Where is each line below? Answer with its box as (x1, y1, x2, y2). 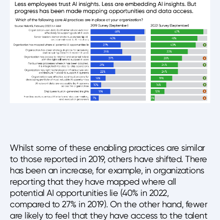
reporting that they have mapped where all (10, 176, 176, 187)
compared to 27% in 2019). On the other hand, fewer (10, 198, 207, 209)
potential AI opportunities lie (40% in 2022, (10, 187, 168, 198)
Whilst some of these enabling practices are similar (10, 142, 205, 153)
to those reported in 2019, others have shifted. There (10, 153, 207, 164)
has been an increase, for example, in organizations (10, 165, 204, 175)
